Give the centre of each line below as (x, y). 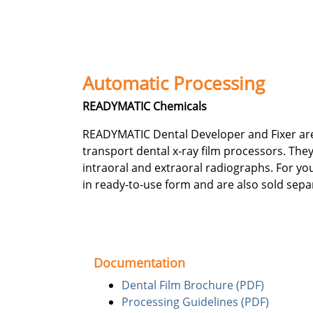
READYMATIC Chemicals (145, 106)
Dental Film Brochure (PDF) (193, 285)
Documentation (139, 263)
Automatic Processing (174, 83)
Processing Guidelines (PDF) (195, 302)
